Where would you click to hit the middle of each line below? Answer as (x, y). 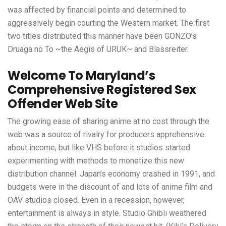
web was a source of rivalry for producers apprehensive (106, 134)
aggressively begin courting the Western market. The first (108, 23)
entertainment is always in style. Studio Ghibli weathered (107, 213)
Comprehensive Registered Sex (102, 90)
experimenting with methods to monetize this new (96, 161)
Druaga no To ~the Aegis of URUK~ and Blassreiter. (98, 49)
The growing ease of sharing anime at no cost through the (108, 121)
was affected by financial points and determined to (97, 10)
